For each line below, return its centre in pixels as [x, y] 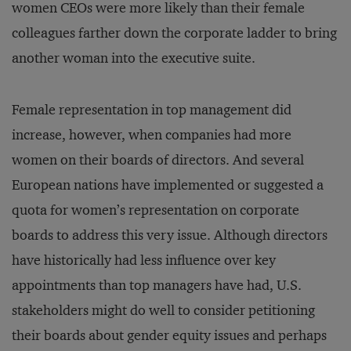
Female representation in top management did [152, 110]
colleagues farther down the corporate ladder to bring [174, 33]
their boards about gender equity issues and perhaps [169, 335]
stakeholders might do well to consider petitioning [163, 310]
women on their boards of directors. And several [158, 160]
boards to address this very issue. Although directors [170, 235]
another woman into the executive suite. [134, 58]
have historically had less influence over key [144, 260]
